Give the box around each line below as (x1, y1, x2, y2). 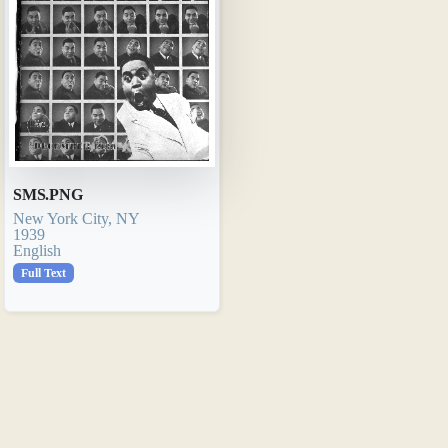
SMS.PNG (13, 185, 83, 203)
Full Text (20, 266, 66, 281)
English (13, 241, 61, 259)
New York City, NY (13, 209, 140, 227)
